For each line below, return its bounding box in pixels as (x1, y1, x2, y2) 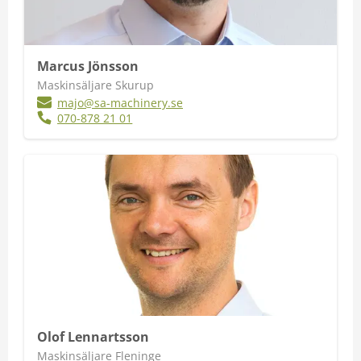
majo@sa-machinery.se (57, 95, 184, 110)
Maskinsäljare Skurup (37, 77, 154, 93)
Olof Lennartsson (37, 328, 149, 346)
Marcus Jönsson (37, 57, 139, 75)
